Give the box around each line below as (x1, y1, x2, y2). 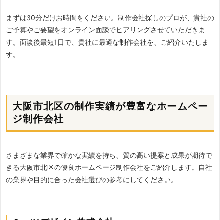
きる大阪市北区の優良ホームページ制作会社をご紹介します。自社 (6, 163, 212, 172)
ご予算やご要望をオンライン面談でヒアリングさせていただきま (6, 26, 205, 34)
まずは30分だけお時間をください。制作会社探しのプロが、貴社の (6, 13, 214, 22)
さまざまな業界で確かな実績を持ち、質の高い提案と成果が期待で (6, 151, 212, 160)
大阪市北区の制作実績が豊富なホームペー (12, 100, 208, 112)
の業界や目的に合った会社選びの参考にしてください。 (6, 175, 178, 184)
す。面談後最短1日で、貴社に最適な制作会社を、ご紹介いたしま (6, 38, 209, 47)
